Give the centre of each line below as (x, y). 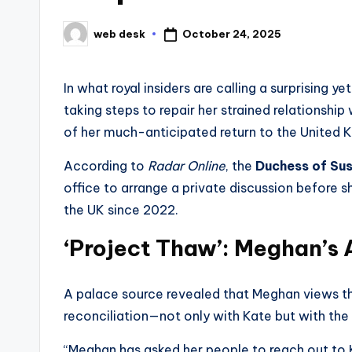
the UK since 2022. (121, 210)
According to (106, 166)
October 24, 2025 (231, 33)
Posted (83, 38)
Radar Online (187, 166)
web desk (119, 33)
